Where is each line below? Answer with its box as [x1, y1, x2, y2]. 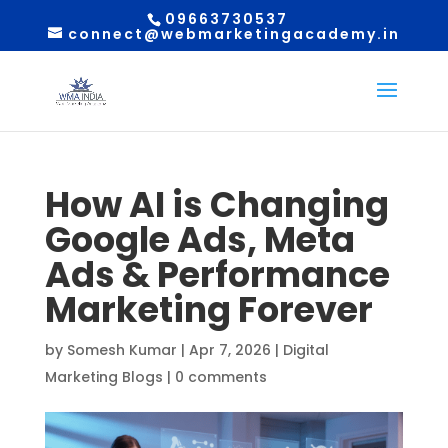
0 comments [174, 367, 267, 387]
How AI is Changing [44, 180, 389, 229]
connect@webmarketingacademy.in [67, 23, 400, 44]
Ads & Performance [44, 250, 390, 299]
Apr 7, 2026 [188, 340, 271, 360]
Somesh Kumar [66, 340, 177, 360]
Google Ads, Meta [44, 215, 355, 264]
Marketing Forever [44, 285, 373, 334]
